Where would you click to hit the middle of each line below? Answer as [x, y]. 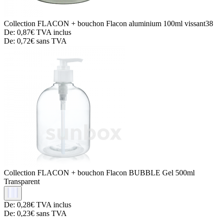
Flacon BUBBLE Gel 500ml [150, 172]
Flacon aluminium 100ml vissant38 [160, 23]
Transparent [22, 181]
